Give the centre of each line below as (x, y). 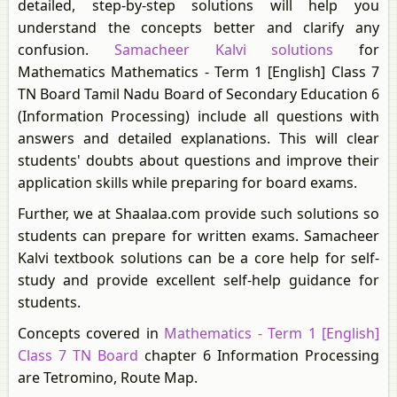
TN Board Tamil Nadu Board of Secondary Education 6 (198, 94)
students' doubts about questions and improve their (198, 160)
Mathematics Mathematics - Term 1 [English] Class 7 (198, 72)
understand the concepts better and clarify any (198, 27)
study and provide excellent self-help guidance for (198, 280)
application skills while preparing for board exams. (187, 183)
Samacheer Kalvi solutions (224, 50)
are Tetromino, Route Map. (108, 378)
